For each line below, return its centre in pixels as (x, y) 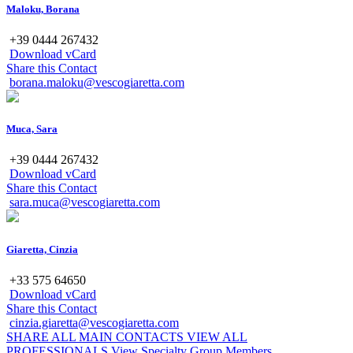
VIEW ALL (217, 336)
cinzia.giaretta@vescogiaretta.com (94, 322)
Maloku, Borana (43, 9)
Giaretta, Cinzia (42, 249)
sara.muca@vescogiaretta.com (85, 203)
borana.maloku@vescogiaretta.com (97, 83)
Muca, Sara (32, 129)
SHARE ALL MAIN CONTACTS (97, 336)
